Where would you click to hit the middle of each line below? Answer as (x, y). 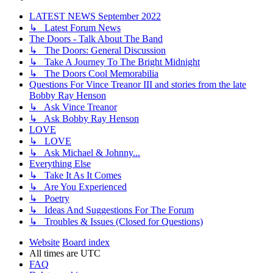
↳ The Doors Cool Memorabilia (94, 73)
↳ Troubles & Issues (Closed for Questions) (116, 221)
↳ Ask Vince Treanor (73, 107)
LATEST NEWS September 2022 (95, 16)
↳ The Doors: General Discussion (97, 50)
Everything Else (60, 163)
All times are (55, 253)
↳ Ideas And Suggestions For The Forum (112, 210)
